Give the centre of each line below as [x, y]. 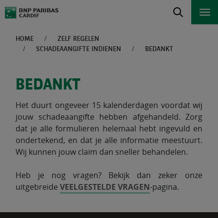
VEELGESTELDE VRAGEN [105, 187]
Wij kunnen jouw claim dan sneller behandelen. [102, 152]
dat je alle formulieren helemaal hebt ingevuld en [109, 128]
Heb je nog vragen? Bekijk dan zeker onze [109, 175]
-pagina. [164, 187]
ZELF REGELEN [78, 39]
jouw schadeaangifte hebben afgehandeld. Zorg [109, 117]
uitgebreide [38, 187]
